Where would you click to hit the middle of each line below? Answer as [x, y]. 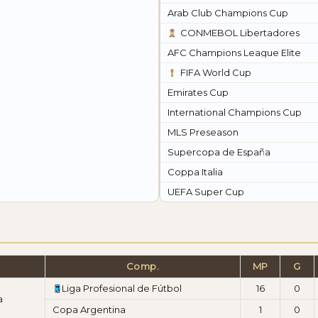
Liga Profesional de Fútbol [122, 289]
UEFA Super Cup [206, 192]
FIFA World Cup [216, 73]
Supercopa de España [219, 152]
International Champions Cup [235, 113]
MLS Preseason [203, 132]
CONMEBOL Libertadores [240, 33]
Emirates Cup [198, 93]
